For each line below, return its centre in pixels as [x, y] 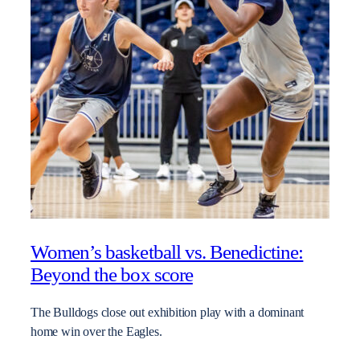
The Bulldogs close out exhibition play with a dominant [168, 312]
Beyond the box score [112, 274]
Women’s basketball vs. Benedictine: [167, 252]
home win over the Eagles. [96, 331]
